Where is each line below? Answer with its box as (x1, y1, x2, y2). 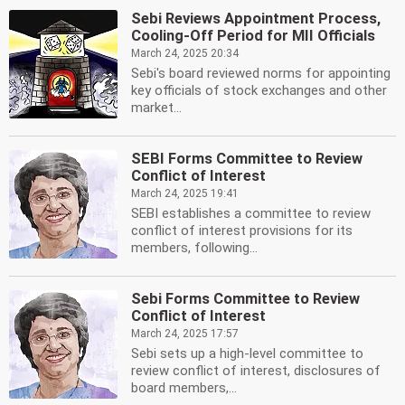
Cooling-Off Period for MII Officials (131, 27, 375, 44)
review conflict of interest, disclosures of (131, 363, 381, 379)
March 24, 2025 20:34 (131, 47, 239, 60)
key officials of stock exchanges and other (131, 82, 387, 99)
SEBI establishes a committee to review (131, 205, 371, 221)
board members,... (131, 380, 237, 396)
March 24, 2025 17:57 (131, 327, 239, 340)
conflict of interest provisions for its (131, 222, 353, 239)
